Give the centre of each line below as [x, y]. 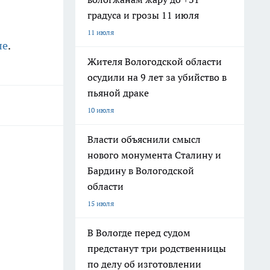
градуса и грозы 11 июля [143, 15]
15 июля [101, 203]
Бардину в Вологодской [141, 171]
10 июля [101, 110]
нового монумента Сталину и [154, 155]
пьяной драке [118, 93]
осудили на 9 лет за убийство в [157, 77]
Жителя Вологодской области [155, 61]
